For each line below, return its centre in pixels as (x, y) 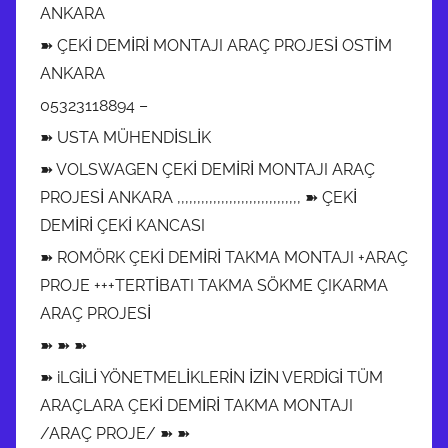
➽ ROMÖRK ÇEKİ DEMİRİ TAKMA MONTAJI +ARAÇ (224, 257)
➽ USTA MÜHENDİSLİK (125, 137)
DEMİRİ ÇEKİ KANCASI (122, 225)
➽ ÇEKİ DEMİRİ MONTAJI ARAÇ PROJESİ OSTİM (216, 45)
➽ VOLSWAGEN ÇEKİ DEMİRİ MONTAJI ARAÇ (207, 169)
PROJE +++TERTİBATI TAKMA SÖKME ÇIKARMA (214, 285)
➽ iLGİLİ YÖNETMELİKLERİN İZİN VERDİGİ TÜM (211, 377)
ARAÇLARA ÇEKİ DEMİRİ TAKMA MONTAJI (196, 405)
